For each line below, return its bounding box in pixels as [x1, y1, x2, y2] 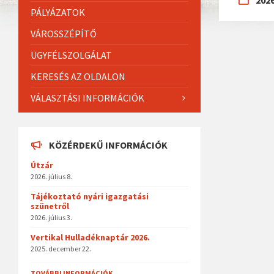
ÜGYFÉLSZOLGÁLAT [31, 49, 112, 61]
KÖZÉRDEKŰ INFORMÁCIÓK [49, 139, 168, 151]
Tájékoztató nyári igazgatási [31, 191, 149, 202]
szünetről [31, 201, 69, 212]
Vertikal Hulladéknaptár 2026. [31, 232, 150, 243]
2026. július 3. [31, 213, 72, 222]
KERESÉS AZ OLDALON [31, 70, 125, 83]
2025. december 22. [31, 244, 91, 253]
